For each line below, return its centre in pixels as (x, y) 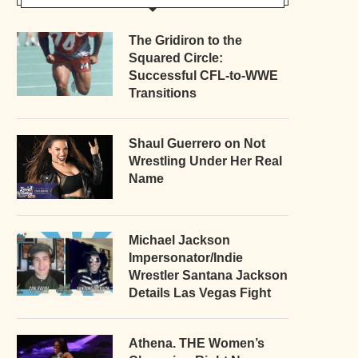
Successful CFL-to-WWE (203, 75)
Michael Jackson (179, 240)
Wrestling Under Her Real (205, 161)
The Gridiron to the (185, 40)
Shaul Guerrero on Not (197, 143)
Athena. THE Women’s (197, 343)
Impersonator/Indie (186, 257)
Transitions (163, 93)
